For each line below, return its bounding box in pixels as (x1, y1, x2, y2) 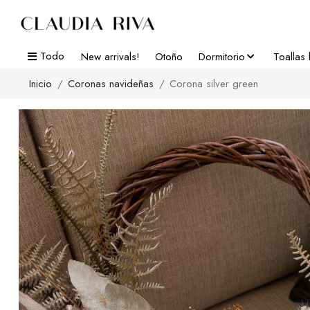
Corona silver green (170, 75, 258, 91)
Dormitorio (198, 48, 245, 64)
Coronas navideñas (68, 75, 154, 91)
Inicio (29, 75, 52, 91)
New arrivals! (80, 48, 140, 64)
